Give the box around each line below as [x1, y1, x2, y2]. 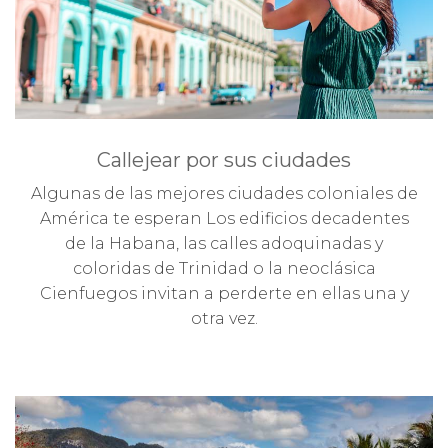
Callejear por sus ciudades [97, 147, 351, 172]
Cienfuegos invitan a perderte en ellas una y [39, 283, 409, 303]
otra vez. [190, 308, 258, 328]
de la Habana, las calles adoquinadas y [65, 233, 383, 253]
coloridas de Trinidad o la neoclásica [72, 258, 376, 278]
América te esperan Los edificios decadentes [39, 208, 409, 228]
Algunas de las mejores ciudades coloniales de [30, 183, 418, 203]
